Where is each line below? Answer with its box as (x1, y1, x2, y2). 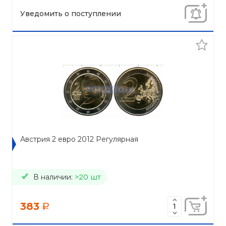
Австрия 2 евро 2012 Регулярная (20, 135, 138, 144)
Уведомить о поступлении (20, 9, 121, 18)
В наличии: (33, 172, 75, 182)
